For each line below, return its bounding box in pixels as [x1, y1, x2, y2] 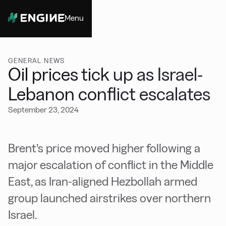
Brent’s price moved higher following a [8, 141, 200, 155]
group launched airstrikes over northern [8, 191, 211, 205]
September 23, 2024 [8, 105, 79, 114]
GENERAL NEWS [8, 56, 65, 65]
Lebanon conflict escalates [8, 84, 210, 104]
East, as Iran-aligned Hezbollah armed [8, 175, 197, 188]
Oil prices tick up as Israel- [8, 65, 203, 84]
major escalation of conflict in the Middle [8, 158, 213, 172]
